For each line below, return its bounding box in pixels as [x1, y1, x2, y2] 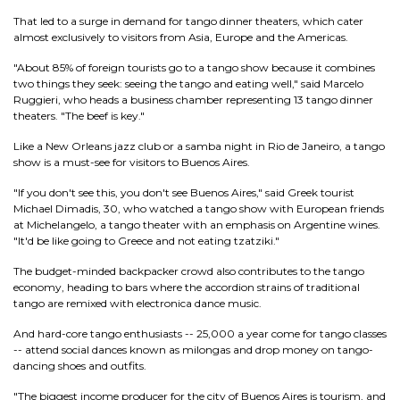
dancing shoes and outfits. [13, 359, 146, 372]
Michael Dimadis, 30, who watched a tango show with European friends [13, 202, 384, 215]
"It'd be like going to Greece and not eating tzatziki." [13, 234, 279, 247]
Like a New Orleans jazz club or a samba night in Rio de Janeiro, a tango [13, 139, 385, 153]
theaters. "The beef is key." [13, 109, 145, 122]
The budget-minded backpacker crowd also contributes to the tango [13, 264, 364, 278]
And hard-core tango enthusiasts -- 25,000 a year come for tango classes [13, 327, 387, 340]
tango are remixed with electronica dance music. [13, 296, 262, 310]
